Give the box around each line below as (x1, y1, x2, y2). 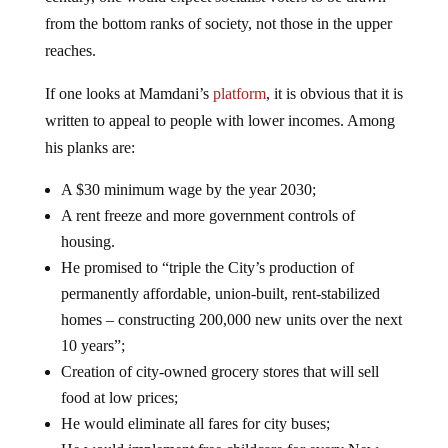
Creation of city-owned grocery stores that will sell (60, 363, 379, 380)
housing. (60, 233, 115, 250)
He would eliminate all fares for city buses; (60, 415, 330, 432)
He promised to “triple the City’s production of (60, 259, 354, 276)
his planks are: (44, 139, 135, 156)
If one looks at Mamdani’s (44, 85, 213, 102)
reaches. (44, 42, 96, 59)
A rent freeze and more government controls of (60, 207, 355, 224)
